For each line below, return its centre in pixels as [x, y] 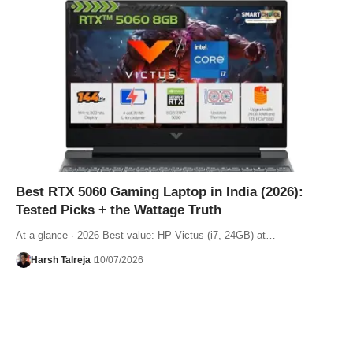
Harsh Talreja [60, 260]
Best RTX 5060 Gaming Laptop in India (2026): [160, 191]
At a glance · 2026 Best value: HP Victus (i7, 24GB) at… [146, 235]
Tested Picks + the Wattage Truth [119, 210]
